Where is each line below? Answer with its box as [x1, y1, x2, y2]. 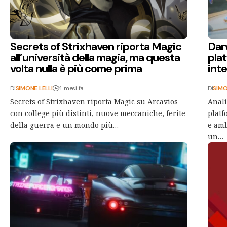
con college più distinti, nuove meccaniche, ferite [10, 108, 185, 118]
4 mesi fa [58, 84, 84, 92]
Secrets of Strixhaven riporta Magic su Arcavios [10, 96, 178, 106]
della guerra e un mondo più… [10, 120, 119, 130]
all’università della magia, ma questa [10, 50, 180, 65]
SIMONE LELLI [15, 84, 53, 92]
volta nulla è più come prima [10, 61, 142, 76]
